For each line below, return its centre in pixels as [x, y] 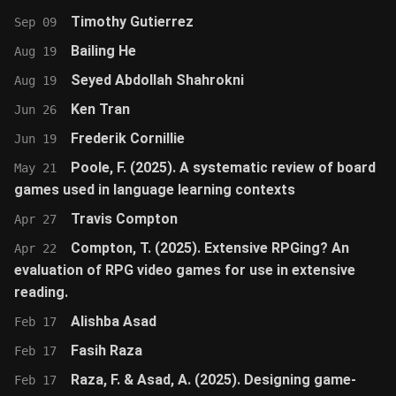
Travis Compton [124, 219]
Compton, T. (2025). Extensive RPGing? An [210, 248]
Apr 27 [35, 219]
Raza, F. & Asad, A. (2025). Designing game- [213, 380]
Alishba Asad [114, 321]
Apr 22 [35, 248]
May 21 [35, 168]
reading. [41, 292]
